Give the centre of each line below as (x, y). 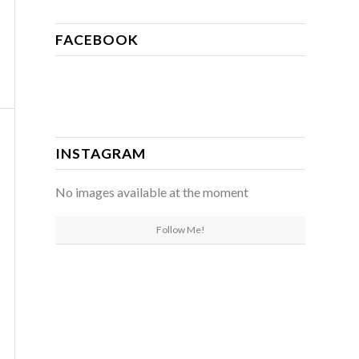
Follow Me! (180, 229)
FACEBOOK (97, 40)
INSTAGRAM (101, 153)
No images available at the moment (152, 192)
